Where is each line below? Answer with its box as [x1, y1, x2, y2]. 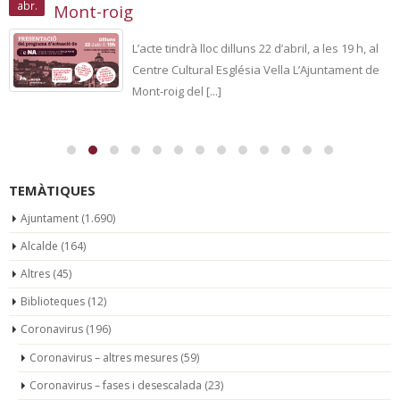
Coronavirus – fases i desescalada [29, 377, 202, 393]
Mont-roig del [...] [132, 82, 222, 99]
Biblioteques [21, 293, 85, 309]
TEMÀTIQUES [9, 180, 96, 199]
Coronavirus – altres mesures [29, 349, 178, 365]
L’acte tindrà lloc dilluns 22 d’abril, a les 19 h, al [132, 39, 379, 56]
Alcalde [21, 237, 58, 254]
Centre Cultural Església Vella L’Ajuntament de [132, 61, 380, 78]
